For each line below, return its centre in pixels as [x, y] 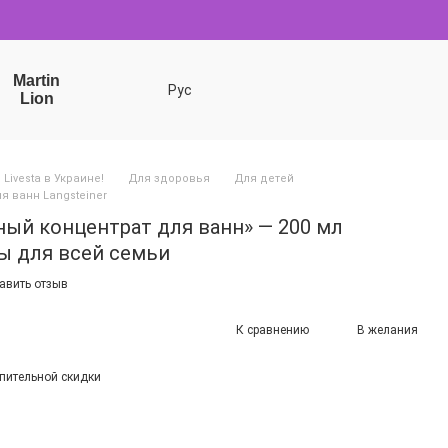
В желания [387, 329]
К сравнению [272, 329]
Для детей [264, 178]
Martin [36, 80]
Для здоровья [169, 178]
